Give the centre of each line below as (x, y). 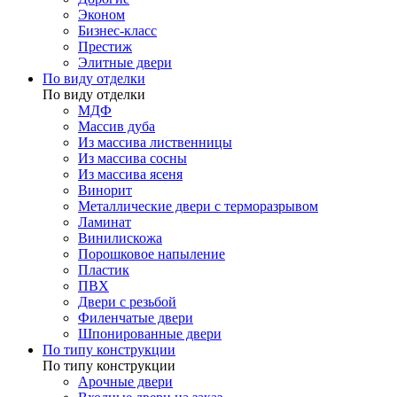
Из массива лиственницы (155, 143)
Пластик (104, 270)
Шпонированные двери (150, 334)
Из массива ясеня (130, 175)
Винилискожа (120, 238)
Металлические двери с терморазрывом (198, 206)
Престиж (105, 47)
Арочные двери (125, 382)
